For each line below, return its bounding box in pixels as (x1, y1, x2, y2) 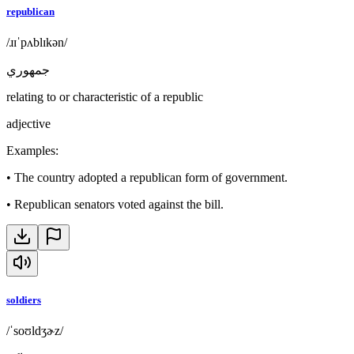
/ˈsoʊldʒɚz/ (6, 324, 63, 338)
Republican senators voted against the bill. (14, 198, 224, 211)
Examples (6, 144, 55, 157)
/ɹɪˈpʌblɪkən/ (6, 36, 67, 49)
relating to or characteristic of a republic (6, 90, 203, 104)
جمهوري (6, 63, 50, 77)
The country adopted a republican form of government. (14, 171, 288, 184)
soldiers (6, 294, 41, 307)
